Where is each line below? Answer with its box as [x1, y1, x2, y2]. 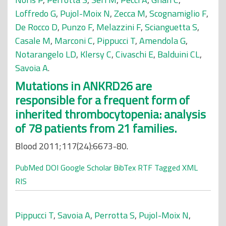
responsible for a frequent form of [15, 91, 190, 109]
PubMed [15, 161, 43, 174]
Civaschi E [116, 47, 153, 61]
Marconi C [54, 34, 93, 47]
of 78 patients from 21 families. [15, 119, 177, 137]
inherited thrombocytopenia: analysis [15, 105, 206, 123]
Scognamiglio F [149, 7, 206, 20]
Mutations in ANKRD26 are [15, 77, 152, 95]
